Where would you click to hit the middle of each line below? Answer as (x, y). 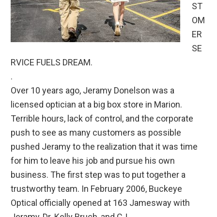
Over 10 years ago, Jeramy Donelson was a (93, 91)
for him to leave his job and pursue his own (93, 161)
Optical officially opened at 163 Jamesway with (101, 203)
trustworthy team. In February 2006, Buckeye (97, 189)
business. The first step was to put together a (98, 175)
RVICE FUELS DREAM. (52, 62)
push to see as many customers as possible (96, 133)
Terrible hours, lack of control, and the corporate (102, 119)
